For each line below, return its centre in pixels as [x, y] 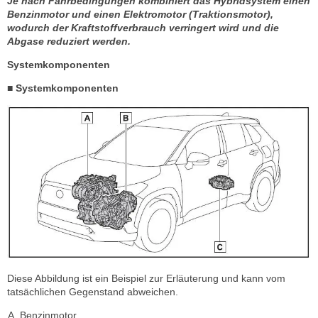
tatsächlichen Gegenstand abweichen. [93, 292]
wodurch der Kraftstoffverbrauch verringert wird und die [143, 28]
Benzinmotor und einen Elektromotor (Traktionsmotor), [140, 14]
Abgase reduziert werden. [69, 41]
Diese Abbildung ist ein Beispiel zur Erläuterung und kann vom [146, 279]
